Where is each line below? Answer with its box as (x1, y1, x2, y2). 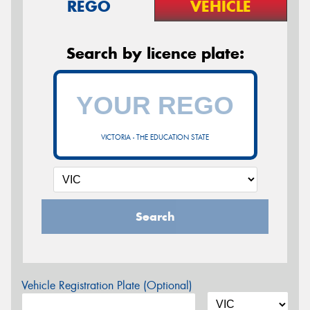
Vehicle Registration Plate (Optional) (21, 277, 192, 293)
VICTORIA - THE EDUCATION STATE (101, 132, 209, 142)
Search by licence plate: (66, 43, 244, 63)
